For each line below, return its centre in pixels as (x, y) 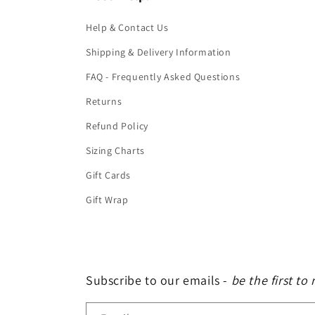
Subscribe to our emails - (157, 281)
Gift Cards (108, 175)
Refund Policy (117, 126)
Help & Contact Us (127, 28)
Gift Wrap (107, 200)
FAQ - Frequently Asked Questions (163, 77)
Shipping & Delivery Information (159, 52)
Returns (104, 102)
